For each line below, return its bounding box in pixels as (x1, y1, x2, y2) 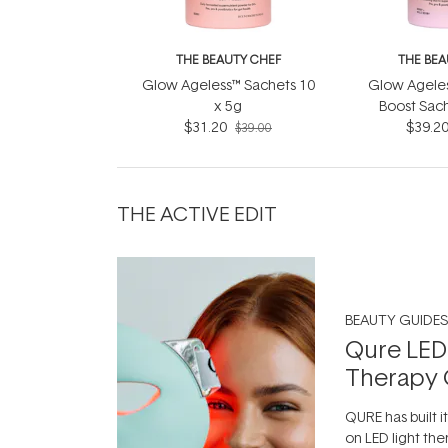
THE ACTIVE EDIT (117, 198, 277, 227)
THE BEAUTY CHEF (175, 51, 281, 68)
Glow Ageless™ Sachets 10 (141, 75, 315, 94)
